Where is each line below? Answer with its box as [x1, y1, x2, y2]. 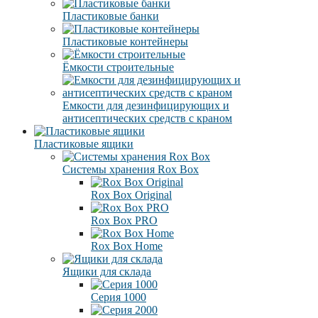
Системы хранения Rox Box [62, 163, 199, 176]
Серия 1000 [91, 291, 146, 304]
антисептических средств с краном [62, 112, 232, 125]
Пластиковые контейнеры [62, 35, 188, 48]
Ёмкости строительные [62, 61, 174, 74]
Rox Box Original [91, 189, 172, 202]
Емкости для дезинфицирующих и [62, 99, 229, 112]
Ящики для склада [62, 265, 151, 278]
